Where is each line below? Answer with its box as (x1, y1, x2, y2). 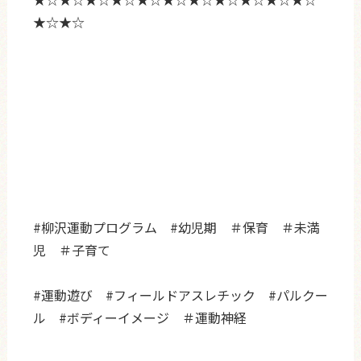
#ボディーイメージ (58, 307, 169, 327)
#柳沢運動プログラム (32, 217, 157, 237)
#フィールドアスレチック (105, 284, 255, 305)
